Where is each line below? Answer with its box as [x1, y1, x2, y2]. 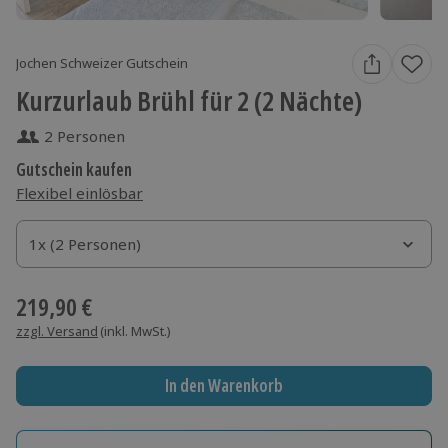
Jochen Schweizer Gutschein [16, 54, 188, 73]
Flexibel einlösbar [16, 182, 143, 203]
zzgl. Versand [16, 321, 98, 340]
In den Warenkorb [164, 374, 283, 398]
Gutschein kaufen [16, 157, 132, 181]
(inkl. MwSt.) [100, 321, 171, 340]
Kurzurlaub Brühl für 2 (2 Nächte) [16, 81, 362, 119]
